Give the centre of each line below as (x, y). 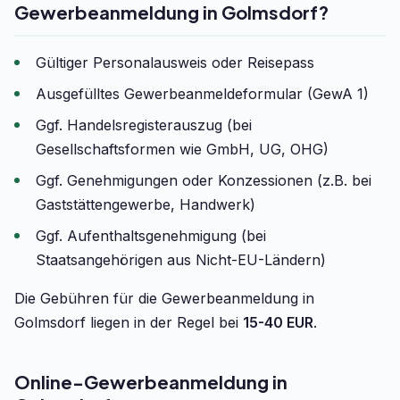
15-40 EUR (278, 322)
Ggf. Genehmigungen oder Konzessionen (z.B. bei (204, 180)
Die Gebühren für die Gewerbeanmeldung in (164, 298)
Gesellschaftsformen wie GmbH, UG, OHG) (182, 149)
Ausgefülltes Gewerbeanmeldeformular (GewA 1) (202, 94)
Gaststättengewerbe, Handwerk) (146, 204)
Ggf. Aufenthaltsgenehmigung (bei (151, 236)
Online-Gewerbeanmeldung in (151, 382)
